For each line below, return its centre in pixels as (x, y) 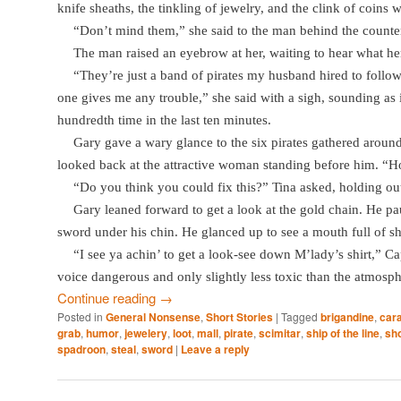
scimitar (280, 333)
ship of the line (343, 333)
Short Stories (239, 317)
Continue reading (108, 298)
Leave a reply (215, 350)
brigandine (347, 317)
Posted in (80, 317)
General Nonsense (153, 317)
